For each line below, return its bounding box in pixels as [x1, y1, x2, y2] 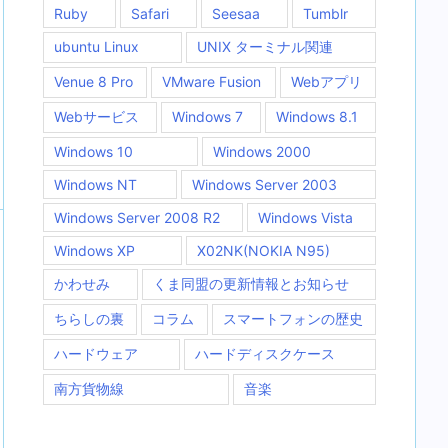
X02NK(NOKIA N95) [196, 242, 330, 259]
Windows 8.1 [276, 108, 358, 125]
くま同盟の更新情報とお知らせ [152, 275, 349, 292]
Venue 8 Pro [54, 73, 133, 90]
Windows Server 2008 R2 [54, 209, 220, 226]
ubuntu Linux [54, 38, 139, 55]
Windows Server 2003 [191, 176, 337, 193]
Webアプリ [290, 73, 362, 90]
